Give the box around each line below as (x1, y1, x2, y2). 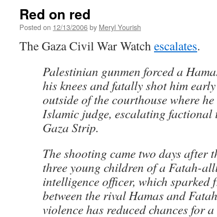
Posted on (19, 22, 51, 32)
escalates (154, 37, 197, 54)
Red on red (19, 4, 91, 24)
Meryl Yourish (99, 22, 141, 32)
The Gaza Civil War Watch (19, 37, 154, 54)
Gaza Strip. (43, 119, 99, 136)
